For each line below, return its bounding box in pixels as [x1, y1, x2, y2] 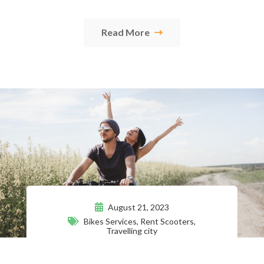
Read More [101, 27, 151, 38]
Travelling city [106, 226, 158, 236]
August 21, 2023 [105, 202, 169, 213]
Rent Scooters [140, 216, 194, 227]
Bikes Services [84, 216, 137, 227]
